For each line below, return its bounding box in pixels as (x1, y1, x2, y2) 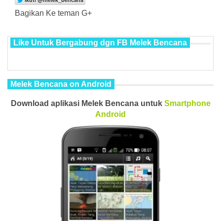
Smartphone (164, 99, 211, 108)
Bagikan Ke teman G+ (15, 8, 92, 17)
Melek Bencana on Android (10, 79, 111, 88)
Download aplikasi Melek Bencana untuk (10, 99, 164, 108)
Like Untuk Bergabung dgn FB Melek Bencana (13, 38, 187, 47)
